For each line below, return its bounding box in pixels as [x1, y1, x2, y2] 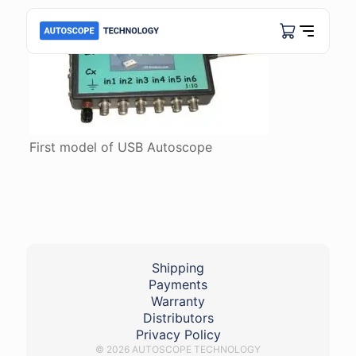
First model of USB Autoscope [29, 139, 212, 155]
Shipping [152, 260, 204, 276]
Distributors [142, 310, 214, 326]
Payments [149, 277, 207, 292]
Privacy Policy [135, 327, 221, 342]
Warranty [151, 293, 205, 309]
